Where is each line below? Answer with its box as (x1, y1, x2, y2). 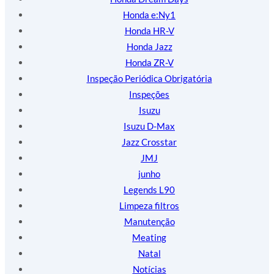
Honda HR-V (124, 24, 174, 36)
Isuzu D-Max (124, 120, 175, 131)
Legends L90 (124, 183, 175, 195)
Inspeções (129, 88, 169, 100)
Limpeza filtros (119, 199, 179, 211)
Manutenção (124, 215, 175, 227)
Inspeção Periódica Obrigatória (86, 72, 212, 84)
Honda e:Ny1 (123, 9, 176, 20)
